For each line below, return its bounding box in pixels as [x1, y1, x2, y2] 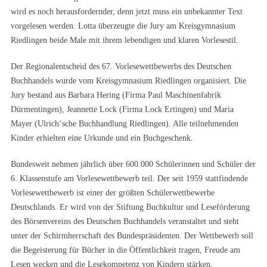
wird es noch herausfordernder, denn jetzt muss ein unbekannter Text [11, 7, 243, 16]
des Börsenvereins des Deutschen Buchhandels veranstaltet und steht [11, 217, 239, 226]
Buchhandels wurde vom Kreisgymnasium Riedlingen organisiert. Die [11, 76, 246, 85]
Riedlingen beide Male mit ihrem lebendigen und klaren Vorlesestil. [11, 36, 238, 45]
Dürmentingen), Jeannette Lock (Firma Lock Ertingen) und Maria [11, 105, 234, 114]
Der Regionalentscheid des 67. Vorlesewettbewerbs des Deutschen [11, 62, 231, 71]
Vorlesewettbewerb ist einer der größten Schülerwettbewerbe [11, 188, 215, 197]
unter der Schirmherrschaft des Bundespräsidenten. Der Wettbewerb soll [11, 231, 253, 240]
